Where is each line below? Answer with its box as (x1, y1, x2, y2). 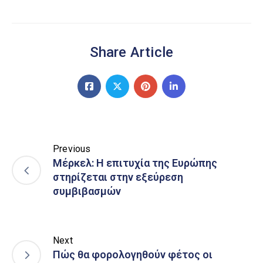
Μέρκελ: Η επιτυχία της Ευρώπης (53, 156, 217, 169)
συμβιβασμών (53, 184, 121, 197)
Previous (53, 143, 91, 154)
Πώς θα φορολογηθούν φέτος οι (53, 248, 213, 261)
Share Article (89, 43, 174, 60)
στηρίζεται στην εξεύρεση (53, 170, 183, 183)
